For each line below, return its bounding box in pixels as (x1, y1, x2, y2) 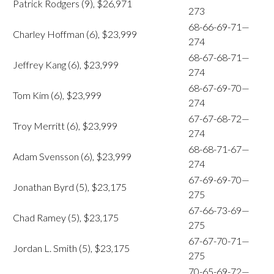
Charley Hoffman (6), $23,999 (13, 28, 137, 40)
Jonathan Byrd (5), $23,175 (13, 181, 127, 193)
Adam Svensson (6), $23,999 (13, 150, 131, 162)
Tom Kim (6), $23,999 (13, 89, 102, 101)
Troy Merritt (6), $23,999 (13, 120, 117, 131)
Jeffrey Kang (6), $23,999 (13, 59, 119, 70)
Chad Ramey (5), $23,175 (13, 212, 119, 223)
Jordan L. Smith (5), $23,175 (13, 242, 130, 254)
